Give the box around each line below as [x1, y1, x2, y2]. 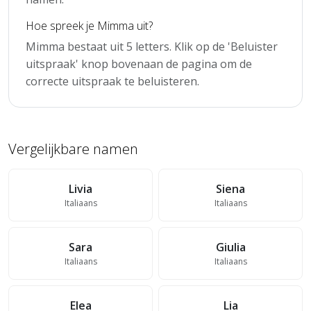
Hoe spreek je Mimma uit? [26, 17, 153, 33]
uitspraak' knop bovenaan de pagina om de [26, 56, 252, 72]
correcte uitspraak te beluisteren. [26, 73, 199, 89]
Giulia [215, 239, 246, 255]
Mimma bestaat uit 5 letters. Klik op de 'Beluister [26, 38, 278, 54]
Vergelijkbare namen [8, 139, 138, 158]
